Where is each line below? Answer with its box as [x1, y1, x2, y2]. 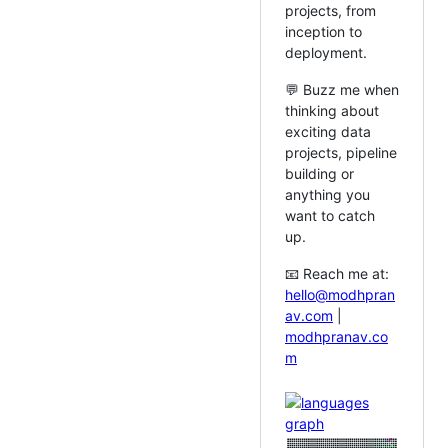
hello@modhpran [285, 286, 395, 304]
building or [285, 165, 354, 183]
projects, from [285, 2, 376, 20]
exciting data [285, 123, 371, 141]
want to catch [285, 207, 375, 225]
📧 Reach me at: [285, 265, 389, 283]
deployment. [285, 44, 367, 62]
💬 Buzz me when [285, 81, 399, 99]
